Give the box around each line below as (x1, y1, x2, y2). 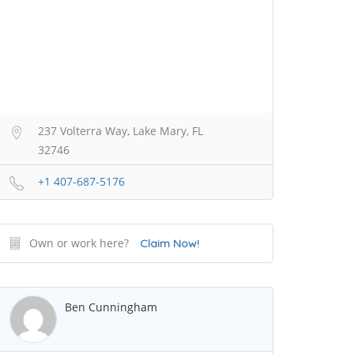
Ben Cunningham (65, 299, 157, 315)
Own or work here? (29, 235, 129, 251)
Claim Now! (140, 236, 199, 251)
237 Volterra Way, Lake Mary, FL (38, 123, 203, 139)
